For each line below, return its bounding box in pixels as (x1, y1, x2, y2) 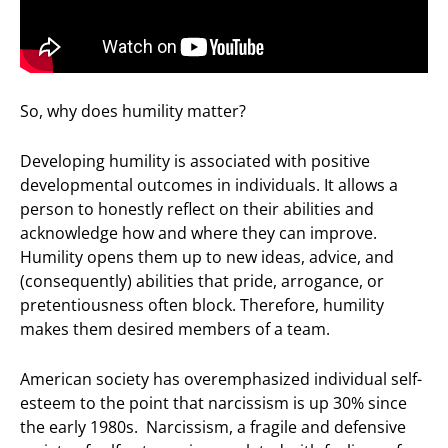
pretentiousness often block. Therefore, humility (20, 293, 385, 316)
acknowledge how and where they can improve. (20, 221, 378, 244)
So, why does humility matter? (20, 99, 247, 122)
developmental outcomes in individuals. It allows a (20, 173, 399, 196)
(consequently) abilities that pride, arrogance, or (20, 269, 385, 292)
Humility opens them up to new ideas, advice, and (20, 245, 395, 268)
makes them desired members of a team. (20, 317, 331, 340)
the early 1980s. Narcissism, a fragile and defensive (20, 415, 407, 438)
